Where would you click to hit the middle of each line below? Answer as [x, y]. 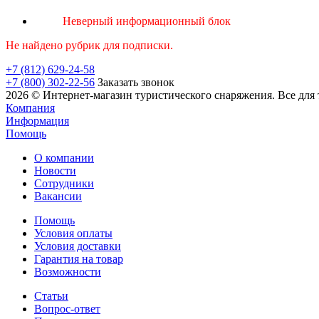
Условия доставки [78, 246]
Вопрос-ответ [67, 308]
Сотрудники [64, 183]
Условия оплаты [73, 233]
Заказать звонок [136, 82]
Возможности [68, 271]
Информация [37, 120]
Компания [30, 108]
